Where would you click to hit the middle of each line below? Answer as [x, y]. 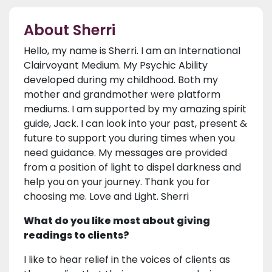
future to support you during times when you [129, 138]
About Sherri [70, 30]
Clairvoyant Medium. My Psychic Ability [116, 66]
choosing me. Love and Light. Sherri [106, 197]
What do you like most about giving [117, 221]
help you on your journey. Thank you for [117, 182]
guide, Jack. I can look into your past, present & [135, 124]
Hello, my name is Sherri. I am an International [132, 51]
